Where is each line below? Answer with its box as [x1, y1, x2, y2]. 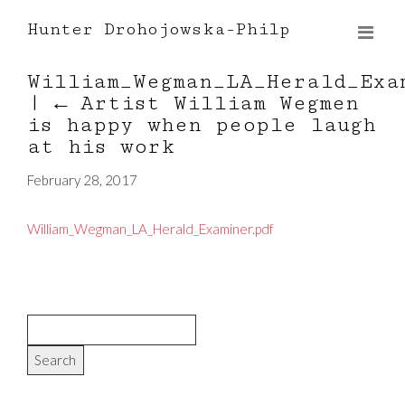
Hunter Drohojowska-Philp [27, 19, 290, 39]
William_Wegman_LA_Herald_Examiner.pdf [27, 221, 274, 237]
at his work [27, 135, 174, 159]
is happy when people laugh [27, 113, 376, 137]
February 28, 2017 [27, 172, 137, 188]
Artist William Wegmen [80, 91, 359, 116]
